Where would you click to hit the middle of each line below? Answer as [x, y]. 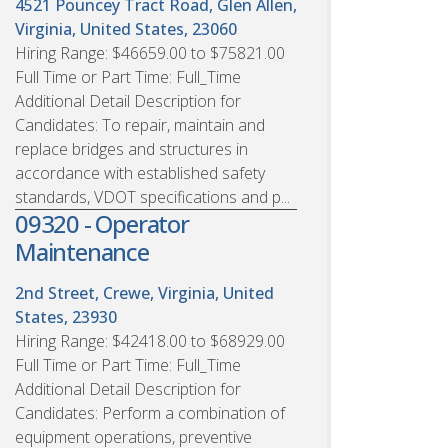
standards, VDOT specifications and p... [152, 196]
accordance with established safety [140, 172]
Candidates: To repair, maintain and [140, 124]
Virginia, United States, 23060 [126, 28]
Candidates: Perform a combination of [150, 412]
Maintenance [82, 251]
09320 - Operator [102, 223]
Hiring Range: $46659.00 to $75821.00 [150, 52]
